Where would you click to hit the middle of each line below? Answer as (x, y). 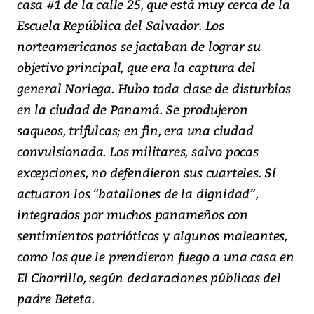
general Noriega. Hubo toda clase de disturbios (154, 88)
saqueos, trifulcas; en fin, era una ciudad (135, 130)
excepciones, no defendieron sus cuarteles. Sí (146, 172)
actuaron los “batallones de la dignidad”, (138, 193)
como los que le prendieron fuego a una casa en (156, 257)
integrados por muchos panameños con (132, 214)
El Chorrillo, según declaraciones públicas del (149, 278)
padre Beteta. (56, 299)
